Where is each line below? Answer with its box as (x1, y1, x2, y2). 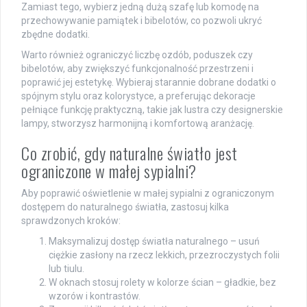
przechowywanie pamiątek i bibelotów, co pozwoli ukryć (21, 14, 262, 26)
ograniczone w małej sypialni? (21, 158, 197, 183)
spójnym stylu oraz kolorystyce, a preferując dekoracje (21, 90, 256, 101)
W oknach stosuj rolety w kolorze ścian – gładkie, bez (49, 276, 276, 288)
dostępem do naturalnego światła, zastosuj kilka (21, 201, 229, 212)
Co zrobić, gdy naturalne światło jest (21, 140, 238, 165)
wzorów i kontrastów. (49, 290, 140, 302)
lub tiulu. (49, 262, 84, 274)
